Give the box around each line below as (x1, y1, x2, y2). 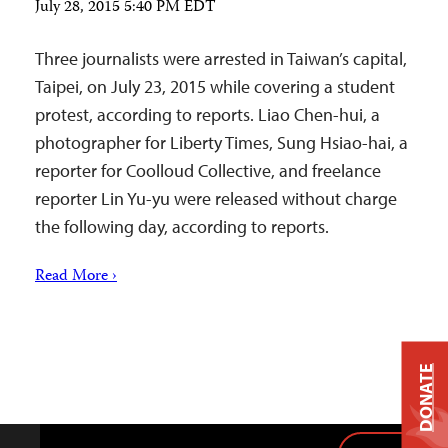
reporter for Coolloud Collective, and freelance (35, 159, 381, 182)
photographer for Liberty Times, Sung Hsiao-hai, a (35, 131, 408, 154)
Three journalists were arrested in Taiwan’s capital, (35, 47, 407, 70)
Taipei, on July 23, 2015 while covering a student (35, 75, 395, 98)
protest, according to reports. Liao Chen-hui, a (35, 103, 380, 126)
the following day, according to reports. (35, 215, 329, 238)
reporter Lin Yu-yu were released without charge (35, 187, 397, 210)
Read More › (35, 264, 117, 290)
